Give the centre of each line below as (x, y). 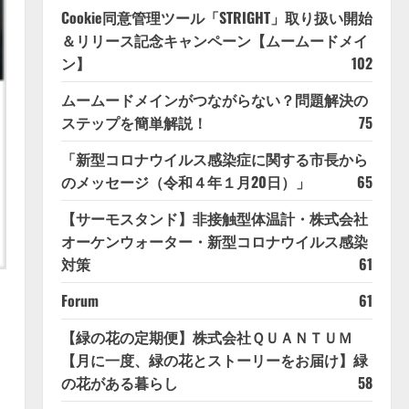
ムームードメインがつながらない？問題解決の (214, 100)
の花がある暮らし (119, 383)
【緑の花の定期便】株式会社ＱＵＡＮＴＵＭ (206, 337)
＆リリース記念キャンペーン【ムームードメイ (214, 41)
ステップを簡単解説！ (134, 123)
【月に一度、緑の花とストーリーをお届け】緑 (214, 360)
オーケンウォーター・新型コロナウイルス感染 (214, 241)
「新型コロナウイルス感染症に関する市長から (214, 159)
